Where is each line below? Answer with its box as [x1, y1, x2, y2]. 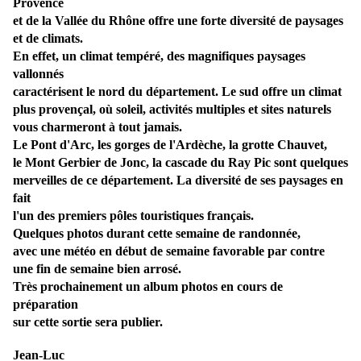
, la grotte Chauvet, [222, 138, 327, 152]
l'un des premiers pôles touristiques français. [13, 209, 254, 223]
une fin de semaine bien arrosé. [13, 262, 181, 276]
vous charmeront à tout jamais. [13, 120, 182, 135]
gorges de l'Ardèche [114, 138, 222, 152]
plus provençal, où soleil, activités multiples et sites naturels [13, 102, 331, 117]
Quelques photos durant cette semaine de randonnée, [13, 226, 301, 241]
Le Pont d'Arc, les [13, 138, 114, 152]
